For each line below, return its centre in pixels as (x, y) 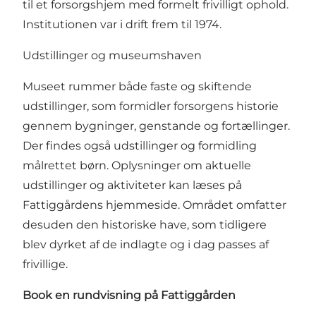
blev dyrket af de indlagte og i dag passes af (146, 244)
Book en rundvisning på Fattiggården (129, 295)
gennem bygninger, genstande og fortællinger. (156, 126)
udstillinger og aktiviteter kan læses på (132, 185)
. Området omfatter (232, 205)
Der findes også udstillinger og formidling (140, 145)
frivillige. (45, 264)
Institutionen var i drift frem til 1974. (122, 24)
